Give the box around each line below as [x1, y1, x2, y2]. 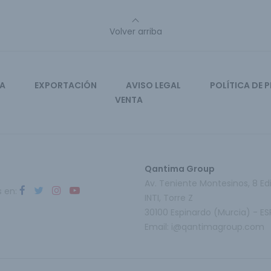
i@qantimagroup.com [171, 221, 264, 233]
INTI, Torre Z [145, 192, 193, 204]
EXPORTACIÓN [34, 79, 97, 91]
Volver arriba [109, 25, 162, 38]
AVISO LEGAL [126, 79, 181, 91]
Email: [145, 221, 171, 233]
